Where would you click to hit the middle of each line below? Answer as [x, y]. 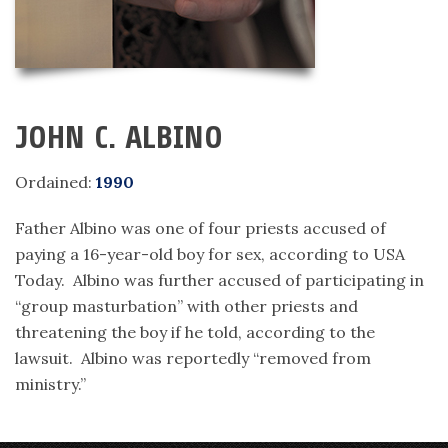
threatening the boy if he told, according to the [195, 332]
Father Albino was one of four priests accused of [200, 228]
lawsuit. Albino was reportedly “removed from [193, 358]
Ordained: [55, 182]
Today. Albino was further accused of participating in [219, 280]
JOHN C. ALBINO [119, 138]
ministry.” [50, 384]
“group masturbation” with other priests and [186, 306]
